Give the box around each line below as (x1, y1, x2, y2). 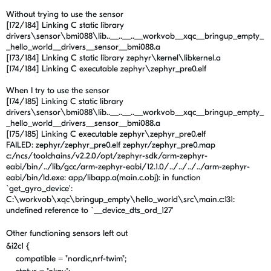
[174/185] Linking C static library (6, 96, 123, 106)
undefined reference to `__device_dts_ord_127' (6, 205, 174, 215)
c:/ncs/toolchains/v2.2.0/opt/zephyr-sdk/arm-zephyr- (6, 151, 207, 161)
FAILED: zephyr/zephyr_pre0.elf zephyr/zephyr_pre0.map (6, 140, 215, 150)
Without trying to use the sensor (6, 9, 126, 19)
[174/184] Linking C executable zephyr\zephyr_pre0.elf (6, 64, 206, 74)
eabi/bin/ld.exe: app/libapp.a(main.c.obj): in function (6, 172, 201, 183)
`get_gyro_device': (6, 183, 73, 194)
